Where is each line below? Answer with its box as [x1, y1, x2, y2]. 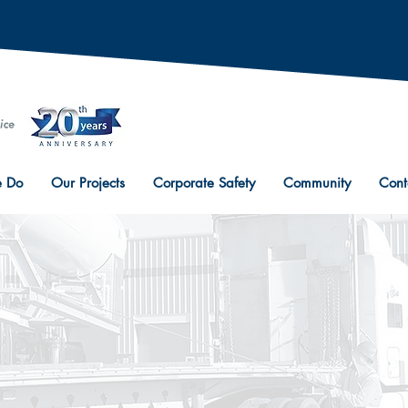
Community [283, 174, 351, 191]
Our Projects [51, 174, 125, 191]
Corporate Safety [153, 174, 255, 191]
